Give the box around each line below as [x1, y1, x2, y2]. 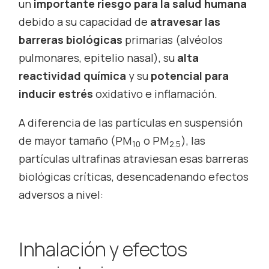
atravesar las [150, 14, 221, 29]
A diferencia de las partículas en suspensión [19, 115, 243, 130]
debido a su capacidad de [19, 14, 151, 29]
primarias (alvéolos [122, 32, 223, 47]
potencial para [151, 68, 229, 83]
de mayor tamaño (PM [19, 133, 132, 148]
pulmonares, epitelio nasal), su [19, 50, 175, 65]
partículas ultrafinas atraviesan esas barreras [19, 151, 249, 166]
